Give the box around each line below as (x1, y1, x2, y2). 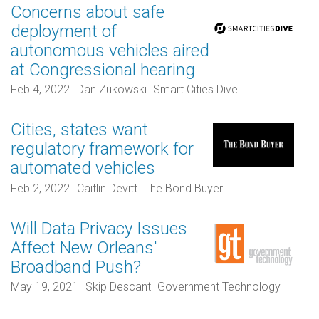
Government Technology (157, 280, 281, 294)
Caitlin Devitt (76, 181, 137, 195)
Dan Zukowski (76, 83, 147, 97)
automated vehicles (11, 158, 155, 179)
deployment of (11, 21, 117, 41)
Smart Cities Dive (153, 83, 239, 97)
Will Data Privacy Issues (11, 218, 187, 239)
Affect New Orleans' (11, 237, 157, 258)
